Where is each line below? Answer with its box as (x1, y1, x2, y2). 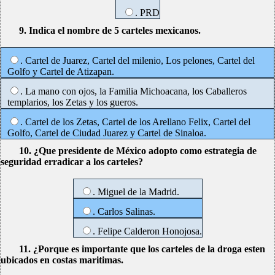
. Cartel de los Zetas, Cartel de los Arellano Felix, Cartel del (20, 117, 250, 127)
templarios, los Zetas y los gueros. (7, 97, 138, 107)
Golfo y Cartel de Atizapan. (7, 66, 114, 77)
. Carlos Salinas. (92, 206, 155, 217)
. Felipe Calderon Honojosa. (92, 226, 202, 236)
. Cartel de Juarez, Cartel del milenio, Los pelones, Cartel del (20, 55, 255, 66)
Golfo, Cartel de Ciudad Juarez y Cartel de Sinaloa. (7, 128, 206, 138)
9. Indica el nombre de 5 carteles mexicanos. (19, 25, 201, 36)
